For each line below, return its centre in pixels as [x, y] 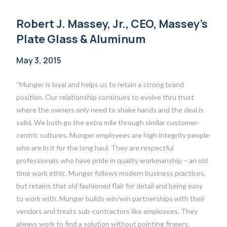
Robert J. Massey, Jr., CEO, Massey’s [112, 24]
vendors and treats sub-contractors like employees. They [107, 211]
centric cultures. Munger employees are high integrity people [113, 135]
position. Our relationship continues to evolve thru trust [105, 97]
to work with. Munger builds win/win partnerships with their [111, 198]
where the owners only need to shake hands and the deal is [110, 109]
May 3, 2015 [39, 60]
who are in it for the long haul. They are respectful [95, 147]
